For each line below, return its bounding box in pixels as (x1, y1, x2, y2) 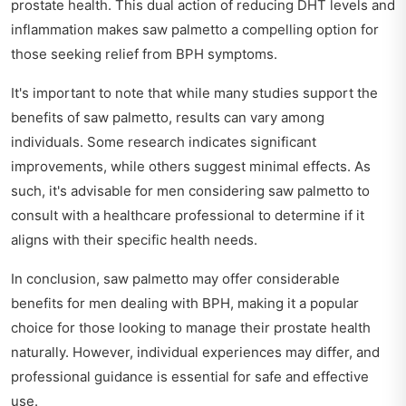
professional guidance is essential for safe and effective (11, 367, 369, 385)
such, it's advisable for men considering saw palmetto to (11, 181, 370, 199)
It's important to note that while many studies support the (11, 83, 378, 101)
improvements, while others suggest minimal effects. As (11, 157, 371, 175)
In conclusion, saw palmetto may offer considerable (11, 269, 340, 287)
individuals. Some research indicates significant (11, 132, 316, 150)
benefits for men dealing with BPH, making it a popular (11, 294, 359, 312)
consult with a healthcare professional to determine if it (11, 206, 364, 224)
